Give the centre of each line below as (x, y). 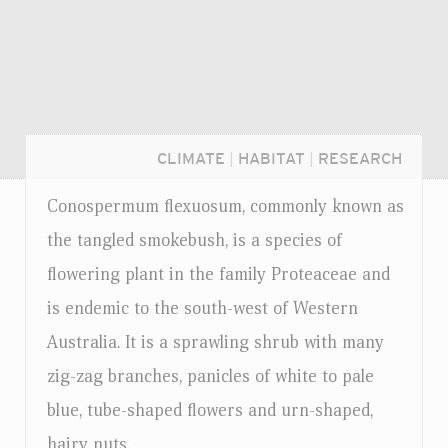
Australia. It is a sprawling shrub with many (215, 342)
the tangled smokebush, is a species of (194, 240)
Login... (80, 421)
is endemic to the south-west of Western (202, 308)
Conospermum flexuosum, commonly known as (225, 206)
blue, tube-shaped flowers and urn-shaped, (210, 410)
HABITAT (271, 158)
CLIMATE (191, 158)
